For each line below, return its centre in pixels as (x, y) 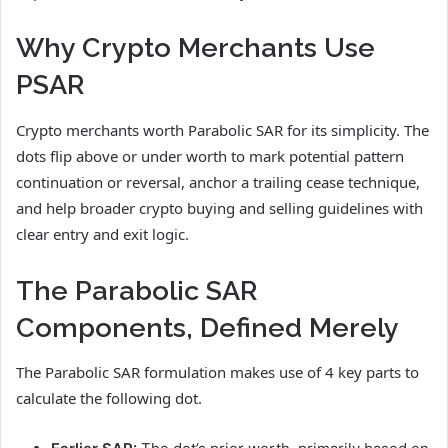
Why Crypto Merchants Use (195, 48)
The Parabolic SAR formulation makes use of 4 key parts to (217, 372)
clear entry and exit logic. (102, 233)
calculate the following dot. (109, 398)
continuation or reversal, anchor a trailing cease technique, (218, 181)
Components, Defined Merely (207, 327)
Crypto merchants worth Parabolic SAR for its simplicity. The (222, 129)
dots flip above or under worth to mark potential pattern (210, 155)
